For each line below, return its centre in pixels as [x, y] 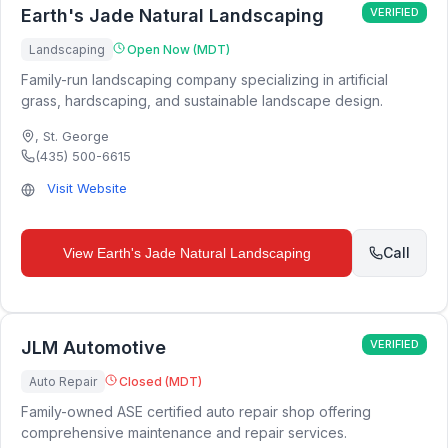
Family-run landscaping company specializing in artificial [204, 79]
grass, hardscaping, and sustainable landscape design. [202, 100]
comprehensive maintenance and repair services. [184, 432]
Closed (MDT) [160, 381]
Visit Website [87, 188]
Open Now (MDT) [178, 49]
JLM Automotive [93, 347]
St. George [76, 136]
